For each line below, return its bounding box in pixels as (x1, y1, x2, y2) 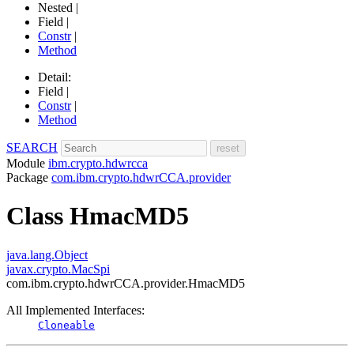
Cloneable (38, 318, 95, 331)
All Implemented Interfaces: (6, 303, 145, 317)
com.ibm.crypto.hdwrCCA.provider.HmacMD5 (6, 276, 245, 290)
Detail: (38, 70, 74, 84)
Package (6, 171, 48, 184)
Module (6, 156, 45, 170)
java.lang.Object (6, 247, 88, 262)
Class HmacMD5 (6, 201, 189, 231)
